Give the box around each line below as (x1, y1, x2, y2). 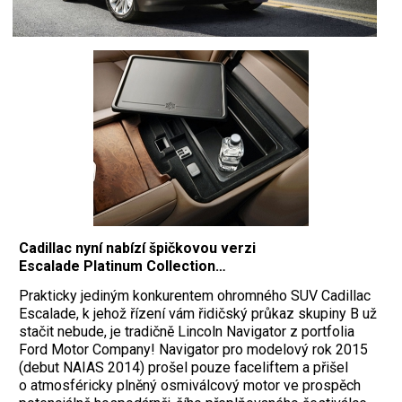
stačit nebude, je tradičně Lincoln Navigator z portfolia (19, 322, 354, 340)
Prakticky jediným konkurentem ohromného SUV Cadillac (19, 286, 371, 304)
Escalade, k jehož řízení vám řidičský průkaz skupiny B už (19, 304, 377, 322)
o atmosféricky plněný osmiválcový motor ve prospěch (19, 376, 361, 394)
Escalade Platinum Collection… (19, 257, 226, 275)
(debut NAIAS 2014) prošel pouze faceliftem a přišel (19, 358, 348, 376)
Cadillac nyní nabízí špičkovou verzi (19, 239, 256, 257)
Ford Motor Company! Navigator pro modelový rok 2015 (19, 340, 368, 358)
